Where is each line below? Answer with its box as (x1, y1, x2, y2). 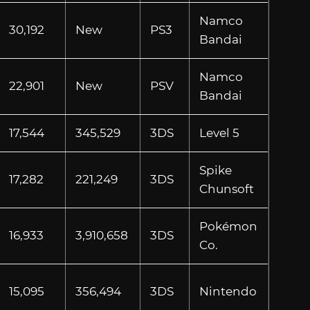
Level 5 (199, 125, 239, 140)
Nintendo (199, 284, 257, 298)
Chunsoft (199, 181, 254, 196)
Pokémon (199, 219, 257, 233)
